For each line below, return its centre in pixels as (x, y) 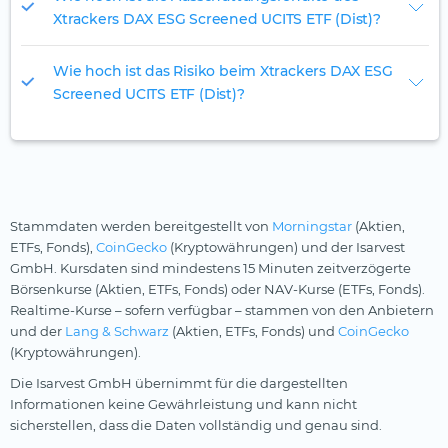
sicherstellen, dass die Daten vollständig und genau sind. (196, 425)
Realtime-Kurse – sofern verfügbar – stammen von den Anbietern (222, 310)
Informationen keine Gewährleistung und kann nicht (183, 404)
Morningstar (312, 226)
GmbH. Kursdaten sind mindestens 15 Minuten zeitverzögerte (210, 268)
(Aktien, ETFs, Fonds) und (253, 331)
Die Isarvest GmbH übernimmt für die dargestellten (179, 383)
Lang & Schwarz (117, 331)
